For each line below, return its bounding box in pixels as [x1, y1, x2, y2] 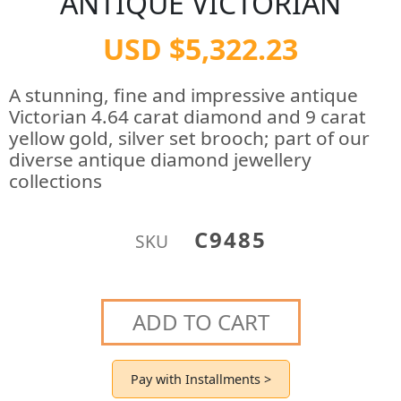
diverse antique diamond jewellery [9, 147, 311, 172]
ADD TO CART [132, 306, 269, 337]
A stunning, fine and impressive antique [9, 82, 358, 107]
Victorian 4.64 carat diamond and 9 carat [9, 104, 366, 129]
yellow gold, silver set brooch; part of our [9, 125, 370, 150]
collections [9, 168, 102, 193]
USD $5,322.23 [103, 30, 298, 68]
